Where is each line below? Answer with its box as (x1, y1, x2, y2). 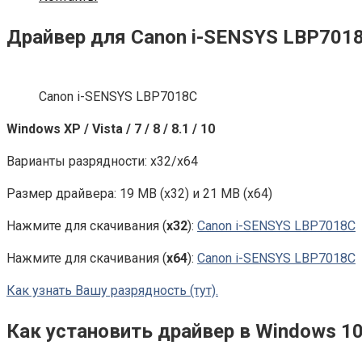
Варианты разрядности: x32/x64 (6, 153, 198, 169)
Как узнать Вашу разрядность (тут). (6, 282, 218, 298)
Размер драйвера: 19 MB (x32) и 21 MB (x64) (6, 185, 272, 201)
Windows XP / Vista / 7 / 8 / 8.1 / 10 (6, 120, 215, 137)
